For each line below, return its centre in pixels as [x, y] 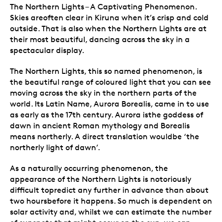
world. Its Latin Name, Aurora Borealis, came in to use [110, 104]
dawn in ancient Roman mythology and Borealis [100, 125]
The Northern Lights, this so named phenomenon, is [106, 71]
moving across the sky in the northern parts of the [103, 93]
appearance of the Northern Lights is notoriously [101, 179]
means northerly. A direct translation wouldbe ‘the [105, 136]
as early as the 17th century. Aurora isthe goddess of [107, 114]
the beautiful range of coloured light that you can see [111, 82]
